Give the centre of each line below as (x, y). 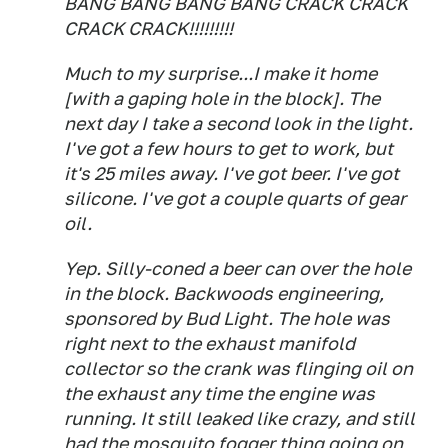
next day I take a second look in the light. (238, 123)
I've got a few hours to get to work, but (228, 148)
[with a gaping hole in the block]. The (222, 98)
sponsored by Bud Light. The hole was (227, 318)
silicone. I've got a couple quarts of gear (235, 198)
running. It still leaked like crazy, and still (239, 418)
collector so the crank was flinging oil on (238, 368)
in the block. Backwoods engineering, (224, 293)
